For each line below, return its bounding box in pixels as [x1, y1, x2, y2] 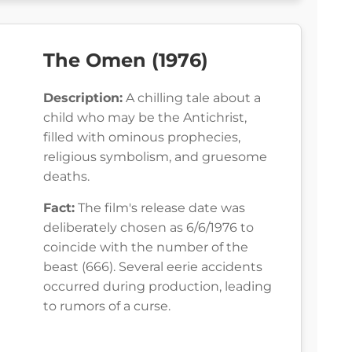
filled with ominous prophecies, [43, 130, 240, 145]
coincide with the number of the [43, 240, 248, 255]
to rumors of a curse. [43, 299, 170, 314]
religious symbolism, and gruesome [43, 149, 267, 165]
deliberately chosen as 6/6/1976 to [43, 220, 254, 236]
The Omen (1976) [43, 49, 208, 72]
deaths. [43, 169, 90, 185]
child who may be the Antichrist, [43, 110, 247, 126]
